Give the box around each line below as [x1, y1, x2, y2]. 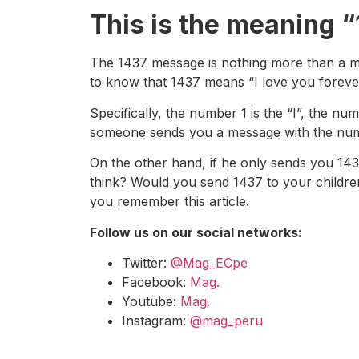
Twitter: [122, 254, 171, 271]
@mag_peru [190, 312, 263, 329]
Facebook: [122, 273, 190, 290]
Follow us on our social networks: [90, 224, 302, 240]
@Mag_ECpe [171, 254, 248, 271]
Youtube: [122, 292, 180, 309]
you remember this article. [90, 193, 249, 210]
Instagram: [122, 312, 190, 329]
